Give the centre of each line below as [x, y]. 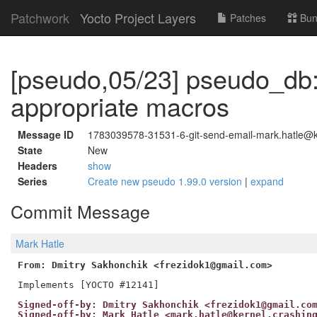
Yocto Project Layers [138, 18]
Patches [247, 18]
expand [267, 181]
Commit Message [80, 211]
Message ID [46, 134]
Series [33, 181]
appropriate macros [120, 106]
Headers [38, 166]
